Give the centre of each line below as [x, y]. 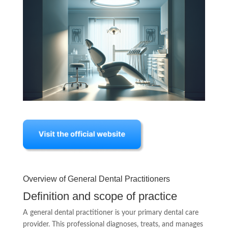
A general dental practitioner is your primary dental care [110, 212]
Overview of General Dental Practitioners [96, 179]
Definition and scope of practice [100, 196]
